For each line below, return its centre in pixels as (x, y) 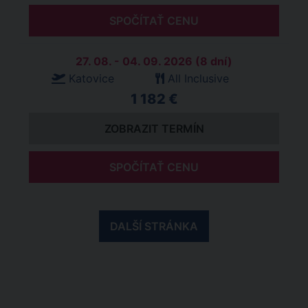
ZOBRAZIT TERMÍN (154, 129)
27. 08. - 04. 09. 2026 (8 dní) (154, 61)
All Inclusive (198, 78)
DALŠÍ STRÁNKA (154, 226)
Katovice (91, 78)
